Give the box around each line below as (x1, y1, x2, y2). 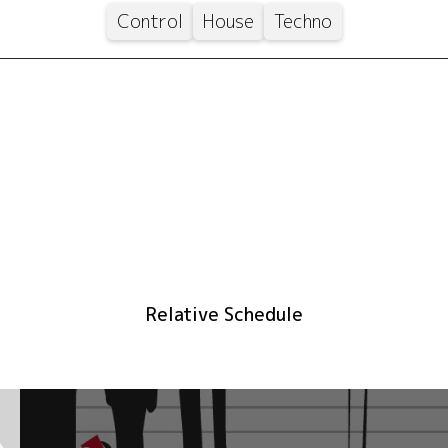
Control (116, 9, 183, 35)
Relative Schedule (145, 301, 303, 327)
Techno (273, 9, 332, 35)
